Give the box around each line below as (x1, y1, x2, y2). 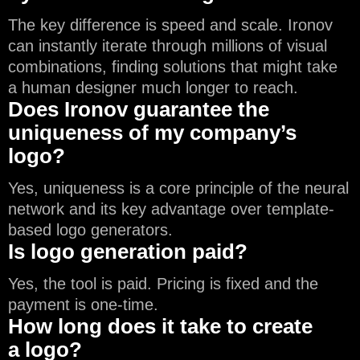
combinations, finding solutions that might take (8, 58, 337, 76)
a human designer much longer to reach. (8, 79, 298, 96)
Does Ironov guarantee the (8, 97, 269, 121)
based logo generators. (8, 221, 173, 239)
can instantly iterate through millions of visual (8, 37, 327, 55)
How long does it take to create (8, 314, 313, 338)
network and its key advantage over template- (8, 200, 334, 218)
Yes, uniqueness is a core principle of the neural (8, 179, 349, 197)
